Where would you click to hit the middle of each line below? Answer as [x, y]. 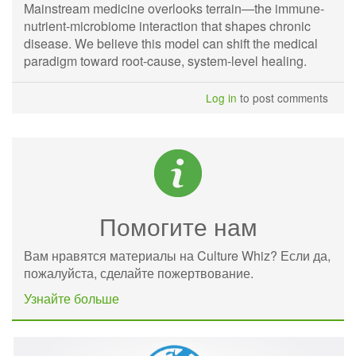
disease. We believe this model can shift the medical [171, 43]
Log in [221, 98]
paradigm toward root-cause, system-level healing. [165, 61]
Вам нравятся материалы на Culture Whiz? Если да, [177, 255]
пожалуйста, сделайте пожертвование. [139, 273]
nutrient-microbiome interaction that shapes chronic [167, 26]
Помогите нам [178, 226]
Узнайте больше [72, 298]
